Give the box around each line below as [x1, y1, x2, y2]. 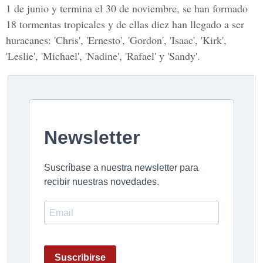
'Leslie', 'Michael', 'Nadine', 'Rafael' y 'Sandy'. [6, 49, 200, 63]
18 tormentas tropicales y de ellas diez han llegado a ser [6, 17, 244, 31]
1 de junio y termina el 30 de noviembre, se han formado [6, 1, 248, 15]
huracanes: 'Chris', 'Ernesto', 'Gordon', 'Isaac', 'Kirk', [6, 33, 227, 47]
